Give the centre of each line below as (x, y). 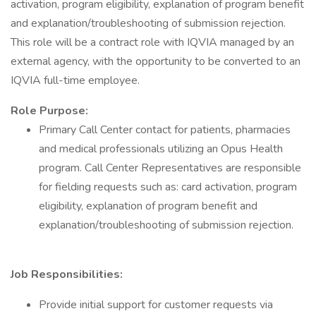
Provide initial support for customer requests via (156, 305)
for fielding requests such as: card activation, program (168, 187)
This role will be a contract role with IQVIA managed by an (152, 42)
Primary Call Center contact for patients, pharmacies (165, 130)
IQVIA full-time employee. (75, 80)
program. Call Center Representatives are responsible (170, 168)
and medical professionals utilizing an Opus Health (161, 149)
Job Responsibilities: (67, 274)
